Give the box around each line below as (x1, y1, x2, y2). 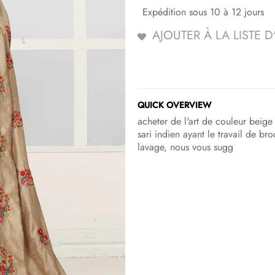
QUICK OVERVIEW (137, 99, 211, 112)
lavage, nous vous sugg (137, 140, 233, 155)
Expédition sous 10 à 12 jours (142, 5, 264, 20)
